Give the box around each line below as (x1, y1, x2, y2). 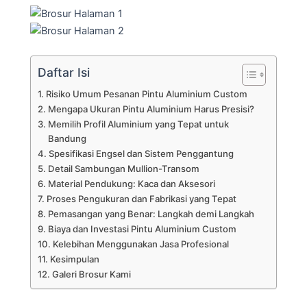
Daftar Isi (38, 64, 90, 79)
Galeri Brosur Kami (51, 268, 131, 280)
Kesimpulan (49, 253, 99, 265)
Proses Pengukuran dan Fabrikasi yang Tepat (46, 193, 236, 204)
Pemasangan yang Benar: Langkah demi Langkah (47, 208, 254, 219)
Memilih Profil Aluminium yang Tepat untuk (47, 118, 229, 130)
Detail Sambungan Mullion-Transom (47, 162, 199, 174)
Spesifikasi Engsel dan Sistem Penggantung (48, 147, 234, 159)
